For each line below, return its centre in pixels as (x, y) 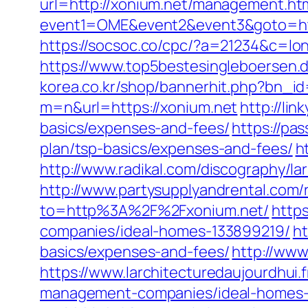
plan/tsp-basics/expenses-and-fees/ (166, 148)
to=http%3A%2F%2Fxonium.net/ (155, 210)
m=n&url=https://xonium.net (139, 107)
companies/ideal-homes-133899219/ (165, 231)
